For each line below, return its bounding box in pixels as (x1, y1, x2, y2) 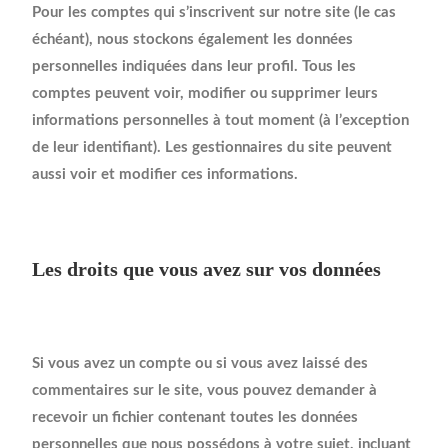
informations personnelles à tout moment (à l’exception (32, 113, 410, 129)
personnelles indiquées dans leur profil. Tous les (32, 59, 357, 75)
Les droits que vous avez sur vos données (32, 258, 382, 281)
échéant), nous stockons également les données (32, 32, 354, 48)
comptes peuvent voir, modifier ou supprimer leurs (32, 86, 379, 102)
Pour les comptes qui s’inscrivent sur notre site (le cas (32, 5, 397, 21)
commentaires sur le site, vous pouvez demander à (32, 383, 378, 399)
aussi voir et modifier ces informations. (32, 167, 299, 183)
